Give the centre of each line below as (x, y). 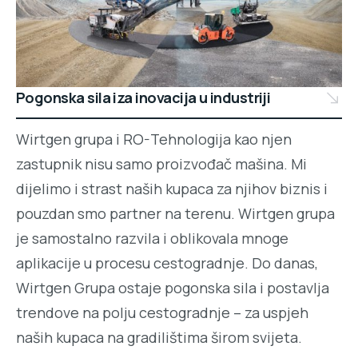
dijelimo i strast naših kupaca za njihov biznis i (172, 189)
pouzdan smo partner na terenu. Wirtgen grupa (175, 214)
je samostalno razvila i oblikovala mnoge (152, 239)
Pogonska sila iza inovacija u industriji (143, 98)
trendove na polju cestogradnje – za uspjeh (162, 313)
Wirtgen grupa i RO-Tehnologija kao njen (154, 139)
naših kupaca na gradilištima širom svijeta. (159, 338)
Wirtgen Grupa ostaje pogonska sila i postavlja (173, 288)
